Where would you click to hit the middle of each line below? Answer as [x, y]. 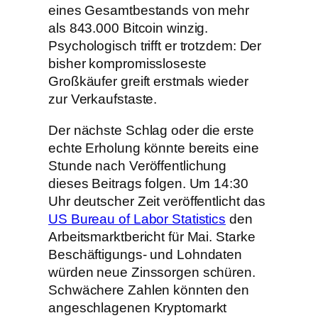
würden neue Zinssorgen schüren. [152, 272]
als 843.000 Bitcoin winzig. [128, 28]
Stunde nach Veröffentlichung [138, 165]
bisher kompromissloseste [127, 64]
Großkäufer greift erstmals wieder [148, 82]
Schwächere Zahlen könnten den [149, 290]
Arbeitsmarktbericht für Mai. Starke [152, 236]
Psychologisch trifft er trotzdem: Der [155, 46]
